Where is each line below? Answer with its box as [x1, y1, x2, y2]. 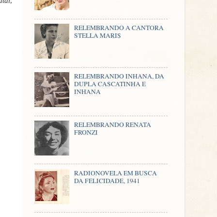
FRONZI [74, 127, 98, 137]
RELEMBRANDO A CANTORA [74, 23, 164, 32]
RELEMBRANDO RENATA [74, 120, 152, 129]
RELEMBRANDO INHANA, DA [74, 72, 165, 81]
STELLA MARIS [74, 31, 122, 40]
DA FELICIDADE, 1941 [74, 176, 140, 185]
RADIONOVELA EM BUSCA [74, 168, 157, 177]
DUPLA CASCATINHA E [74, 79, 146, 89]
